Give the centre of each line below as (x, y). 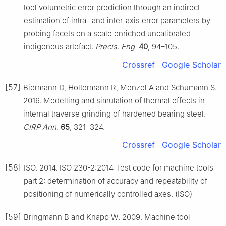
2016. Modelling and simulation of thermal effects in (114, 100)
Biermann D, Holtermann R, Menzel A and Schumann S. (120, 87)
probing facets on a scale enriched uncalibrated (107, 33)
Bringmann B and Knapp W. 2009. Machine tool (107, 217)
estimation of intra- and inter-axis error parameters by (117, 20)
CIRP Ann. (41, 127)
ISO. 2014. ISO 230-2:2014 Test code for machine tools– (121, 167)
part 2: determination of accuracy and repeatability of (116, 181)
